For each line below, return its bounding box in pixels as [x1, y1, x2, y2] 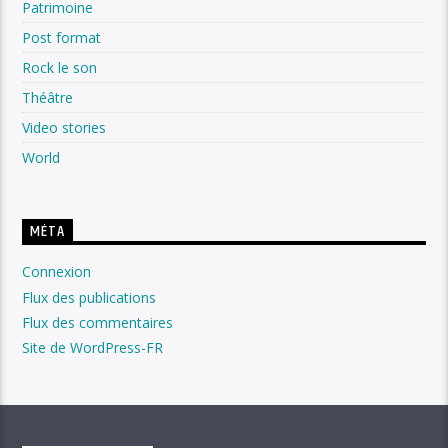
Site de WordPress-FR [22, 337, 164, 357]
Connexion [22, 262, 92, 282]
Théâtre [22, 88, 74, 108]
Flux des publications [22, 287, 157, 307]
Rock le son [22, 58, 98, 78]
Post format [22, 28, 102, 48]
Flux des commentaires [22, 312, 174, 332]
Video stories [22, 118, 107, 138]
